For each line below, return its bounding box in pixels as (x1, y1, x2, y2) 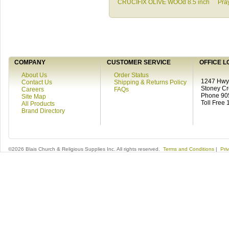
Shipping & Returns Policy (114, 79, 187, 86)
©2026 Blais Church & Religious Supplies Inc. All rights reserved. (8, 146, 163, 152)
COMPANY (11, 59, 45, 66)
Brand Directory (21, 107, 65, 114)
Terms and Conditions (163, 146, 214, 152)
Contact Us (21, 79, 52, 86)
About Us (21, 72, 47, 79)
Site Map (21, 93, 46, 100)
